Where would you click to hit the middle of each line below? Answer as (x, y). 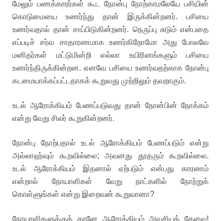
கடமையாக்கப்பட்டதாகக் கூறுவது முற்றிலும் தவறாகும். (99, 81)
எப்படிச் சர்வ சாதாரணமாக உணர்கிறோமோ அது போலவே (110, 42)
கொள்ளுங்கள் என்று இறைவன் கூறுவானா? (83, 194)
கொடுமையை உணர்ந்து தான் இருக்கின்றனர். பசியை (110, 17)
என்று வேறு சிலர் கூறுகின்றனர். (63, 118)
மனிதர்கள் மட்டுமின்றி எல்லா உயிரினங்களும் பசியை (110, 55)
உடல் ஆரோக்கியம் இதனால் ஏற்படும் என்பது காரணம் (110, 168)
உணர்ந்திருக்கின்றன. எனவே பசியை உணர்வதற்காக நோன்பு (110, 68)
